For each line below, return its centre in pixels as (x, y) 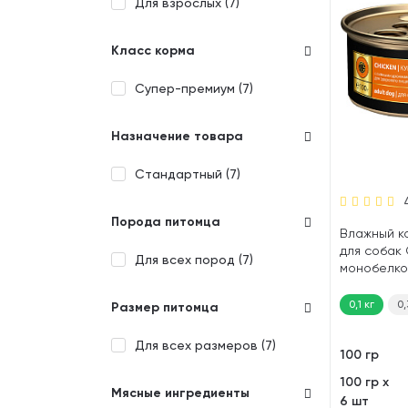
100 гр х (364, 382)
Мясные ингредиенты (180, 393)
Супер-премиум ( (189, 88)
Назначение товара (177, 136)
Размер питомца (165, 307)
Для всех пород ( (189, 260)
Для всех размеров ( (200, 345)
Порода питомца (166, 222)
